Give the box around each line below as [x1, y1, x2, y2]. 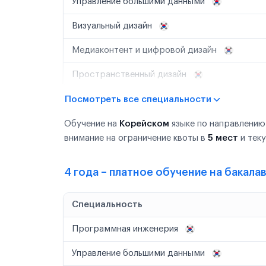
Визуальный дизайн [72, 21, 154, 30]
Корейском [119, 119, 169, 128]
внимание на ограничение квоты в [64, 134, 208, 142]
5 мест [208, 134, 238, 142]
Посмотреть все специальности [65, 95, 211, 104]
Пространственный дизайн [72, 70, 189, 79]
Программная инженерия [72, 224, 180, 233]
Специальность [72, 200, 142, 209]
